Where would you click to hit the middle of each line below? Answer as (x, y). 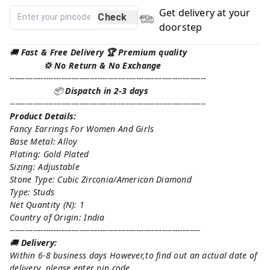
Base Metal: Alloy (44, 141)
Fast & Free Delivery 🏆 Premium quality (104, 52)
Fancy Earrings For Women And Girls (82, 128)
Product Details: (43, 116)
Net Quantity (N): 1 (47, 204)
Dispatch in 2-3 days (107, 90)
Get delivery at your (205, 12)
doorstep (181, 27)
